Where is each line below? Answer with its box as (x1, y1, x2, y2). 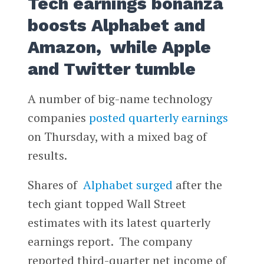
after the (172, 177, 222, 193)
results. (27, 147, 67, 164)
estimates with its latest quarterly (27, 214, 210, 231)
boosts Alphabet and (27, 15, 205, 36)
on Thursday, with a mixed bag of (27, 128, 207, 145)
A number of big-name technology (27, 91, 212, 107)
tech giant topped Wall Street (27, 196, 186, 212)
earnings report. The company (27, 233, 192, 250)
